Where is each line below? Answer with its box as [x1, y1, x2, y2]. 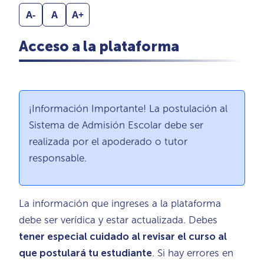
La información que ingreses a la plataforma [19, 197, 221, 209]
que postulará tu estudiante [19, 246, 152, 259]
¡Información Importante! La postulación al [29, 102, 227, 114]
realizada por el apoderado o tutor [29, 135, 187, 147]
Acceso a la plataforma [19, 37, 179, 55]
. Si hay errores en [152, 246, 233, 259]
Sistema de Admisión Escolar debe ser [29, 118, 203, 131]
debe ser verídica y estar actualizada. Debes [19, 213, 217, 226]
